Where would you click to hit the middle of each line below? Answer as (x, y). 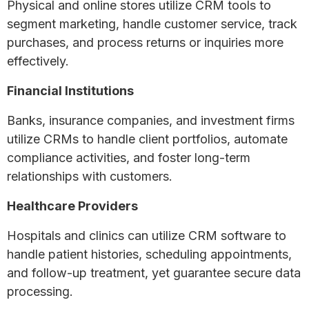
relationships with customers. (90, 176)
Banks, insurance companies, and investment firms (151, 120)
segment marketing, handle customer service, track (152, 23)
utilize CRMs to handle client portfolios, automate (147, 139)
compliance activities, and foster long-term (129, 157)
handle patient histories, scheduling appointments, (149, 254)
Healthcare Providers (72, 206)
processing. (40, 291)
